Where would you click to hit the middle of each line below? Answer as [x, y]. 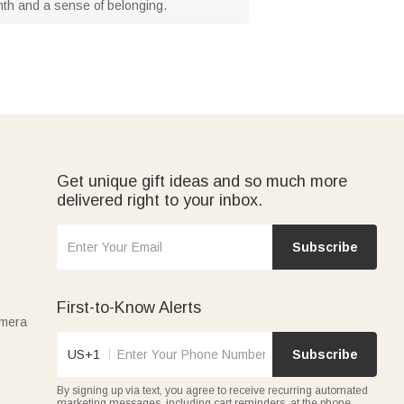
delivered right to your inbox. [160, 200]
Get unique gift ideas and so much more [202, 181]
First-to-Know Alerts [129, 307]
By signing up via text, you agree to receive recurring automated [212, 390]
